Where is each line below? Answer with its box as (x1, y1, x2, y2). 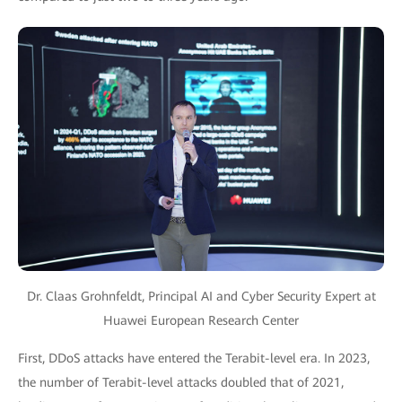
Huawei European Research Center (103, 313, 299, 328)
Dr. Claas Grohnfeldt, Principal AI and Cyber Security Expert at (26, 289, 376, 304)
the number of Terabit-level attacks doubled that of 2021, (18, 375, 344, 390)
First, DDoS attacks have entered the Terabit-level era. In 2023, (18, 351, 370, 366)
